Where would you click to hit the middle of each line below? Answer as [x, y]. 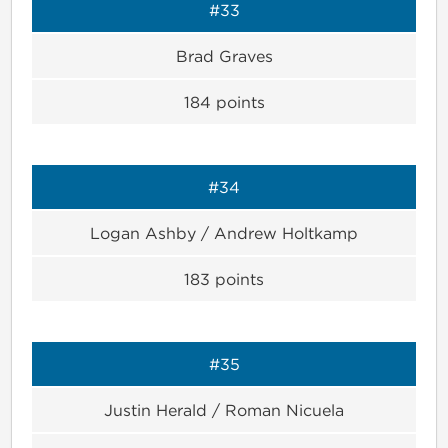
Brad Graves [224, 55]
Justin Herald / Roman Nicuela [224, 409]
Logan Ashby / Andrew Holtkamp [224, 232]
